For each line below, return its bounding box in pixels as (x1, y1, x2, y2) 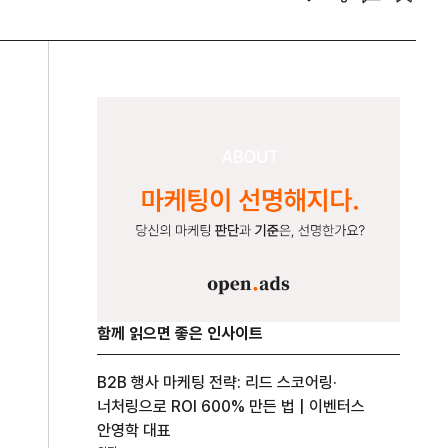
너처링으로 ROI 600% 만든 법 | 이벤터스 (97, 396, 366, 416)
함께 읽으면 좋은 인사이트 (97, 323, 264, 343)
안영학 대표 (97, 420, 172, 440)
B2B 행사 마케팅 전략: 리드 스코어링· (97, 372, 338, 392)
